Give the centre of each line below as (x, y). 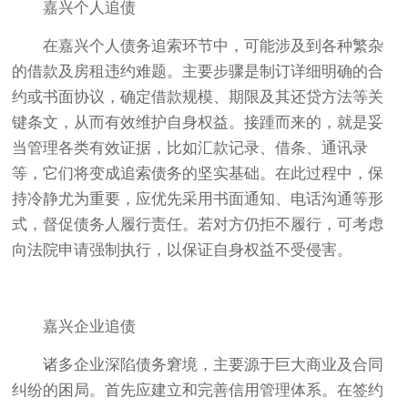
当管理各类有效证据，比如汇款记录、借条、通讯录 (190, 148)
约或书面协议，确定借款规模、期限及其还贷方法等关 (198, 97)
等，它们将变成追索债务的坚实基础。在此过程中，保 (198, 174)
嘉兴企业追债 (90, 327)
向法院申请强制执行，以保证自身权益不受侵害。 (183, 250)
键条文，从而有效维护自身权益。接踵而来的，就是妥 (198, 123)
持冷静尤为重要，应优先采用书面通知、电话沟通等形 (198, 199)
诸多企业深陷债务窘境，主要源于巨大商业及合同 (214, 365)
